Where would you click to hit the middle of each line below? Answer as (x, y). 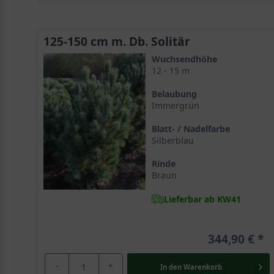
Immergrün (175, 106)
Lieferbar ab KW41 (202, 199)
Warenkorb (202, 267)
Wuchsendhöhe (184, 59)
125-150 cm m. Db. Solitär (117, 41)
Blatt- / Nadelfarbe (191, 129)
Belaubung (174, 94)
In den (171, 267)
